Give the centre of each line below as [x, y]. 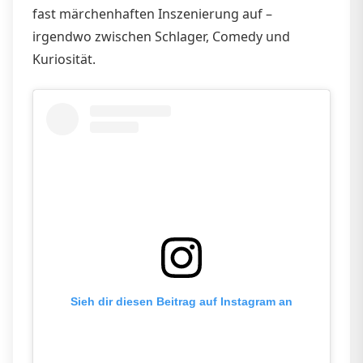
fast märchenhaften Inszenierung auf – [152, 13]
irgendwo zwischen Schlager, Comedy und [161, 36]
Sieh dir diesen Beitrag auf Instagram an [181, 302]
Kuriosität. [64, 59]
